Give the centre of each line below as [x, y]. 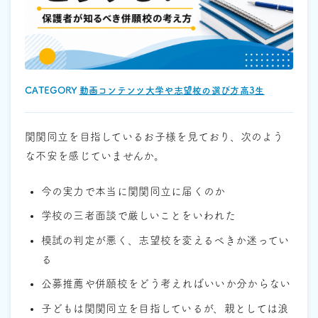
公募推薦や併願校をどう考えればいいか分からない [166, 284]
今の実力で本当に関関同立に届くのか [133, 191]
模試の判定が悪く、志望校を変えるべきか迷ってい [165, 240]
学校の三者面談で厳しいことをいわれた [138, 216]
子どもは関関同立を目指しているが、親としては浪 [165, 308]
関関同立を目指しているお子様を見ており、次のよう [154, 137]
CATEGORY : [54, 91]
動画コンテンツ [112, 91]
